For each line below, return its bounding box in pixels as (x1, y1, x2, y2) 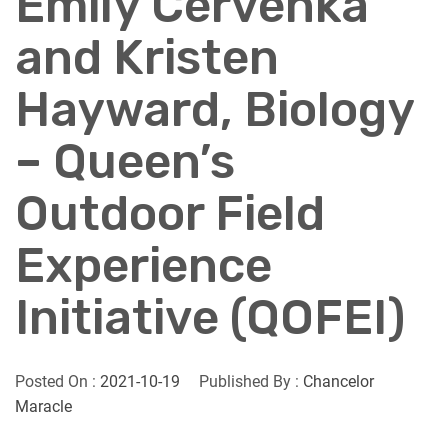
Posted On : (15, 372, 100, 391)
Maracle (15, 397, 72, 416)
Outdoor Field (15, 185, 325, 242)
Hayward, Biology (15, 81, 414, 138)
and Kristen (15, 29, 279, 86)
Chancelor (303, 372, 374, 391)
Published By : (195, 372, 303, 391)
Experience (15, 237, 272, 294)
